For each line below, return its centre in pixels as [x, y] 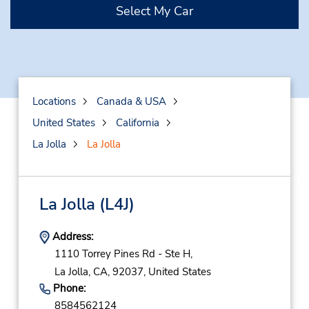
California [137, 123]
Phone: [68, 288]
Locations [54, 101]
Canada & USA [131, 101]
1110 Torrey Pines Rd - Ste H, [123, 254]
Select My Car [154, 11]
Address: [71, 237]
